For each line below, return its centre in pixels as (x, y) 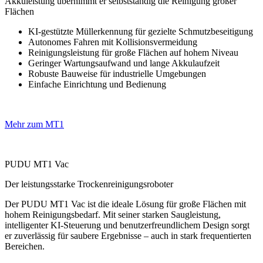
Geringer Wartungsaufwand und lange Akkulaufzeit (124, 63)
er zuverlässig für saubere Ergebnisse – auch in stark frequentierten (128, 236)
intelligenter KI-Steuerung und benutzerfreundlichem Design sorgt (127, 225)
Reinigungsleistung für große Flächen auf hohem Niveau (133, 53)
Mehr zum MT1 (34, 124)
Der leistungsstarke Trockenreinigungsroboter (89, 184)
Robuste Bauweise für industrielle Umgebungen (117, 74)
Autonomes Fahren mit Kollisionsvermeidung (113, 42)
